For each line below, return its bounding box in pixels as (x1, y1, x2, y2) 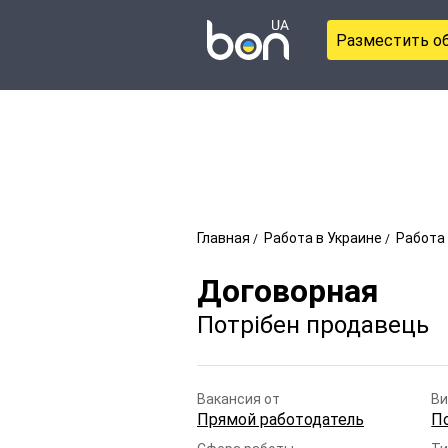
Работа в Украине (264, 230, 382, 246)
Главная (197, 230, 250, 246)
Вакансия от (197, 391, 280, 407)
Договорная (197, 272, 379, 310)
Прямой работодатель (197, 410, 364, 429)
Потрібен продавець (197, 311, 429, 339)
